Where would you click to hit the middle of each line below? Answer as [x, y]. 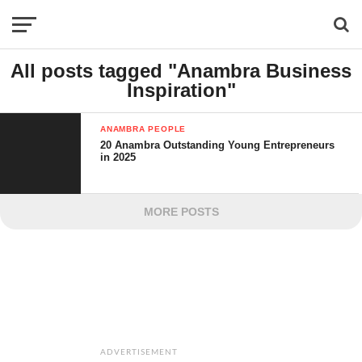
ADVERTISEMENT [139, 352]
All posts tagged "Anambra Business [181, 71]
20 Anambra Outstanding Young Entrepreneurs [218, 145]
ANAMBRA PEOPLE [143, 129]
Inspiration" [181, 90]
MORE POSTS [181, 212]
